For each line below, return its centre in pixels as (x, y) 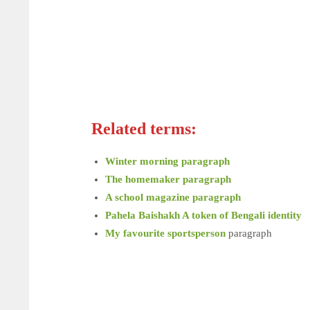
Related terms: (144, 129)
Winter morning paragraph (167, 161)
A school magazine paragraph (173, 197)
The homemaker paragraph (168, 179)
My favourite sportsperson (165, 233)
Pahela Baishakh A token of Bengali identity (203, 215)
